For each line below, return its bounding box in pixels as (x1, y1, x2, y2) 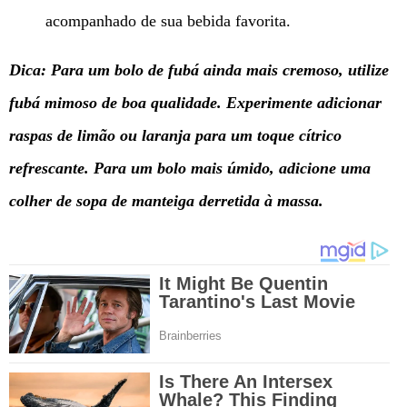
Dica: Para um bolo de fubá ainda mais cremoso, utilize (9, 60, 389, 79)
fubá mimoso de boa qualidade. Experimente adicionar (9, 93, 382, 112)
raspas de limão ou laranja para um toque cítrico (9, 125, 342, 144)
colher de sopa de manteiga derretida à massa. (9, 191, 323, 210)
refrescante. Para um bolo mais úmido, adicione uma (9, 158, 371, 177)
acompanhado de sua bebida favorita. (45, 11, 291, 30)
